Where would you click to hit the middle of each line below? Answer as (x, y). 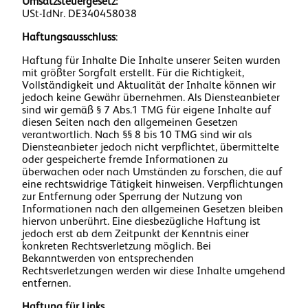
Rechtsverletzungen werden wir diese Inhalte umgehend (154, 271)
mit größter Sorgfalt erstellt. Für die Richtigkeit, (133, 73)
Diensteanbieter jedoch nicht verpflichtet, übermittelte (151, 147)
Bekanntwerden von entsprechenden (108, 258)
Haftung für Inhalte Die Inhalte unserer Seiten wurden (151, 60)
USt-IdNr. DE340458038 (79, 14)
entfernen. (46, 283)
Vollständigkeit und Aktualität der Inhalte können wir (149, 85)
